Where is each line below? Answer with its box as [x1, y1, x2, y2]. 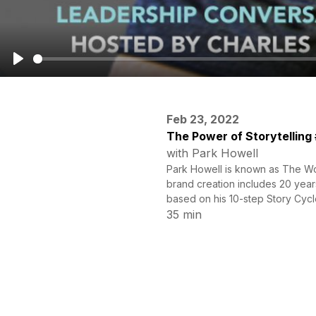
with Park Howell [166, 146, 258, 160]
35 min [166, 207, 202, 221]
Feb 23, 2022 [166, 112, 239, 126]
